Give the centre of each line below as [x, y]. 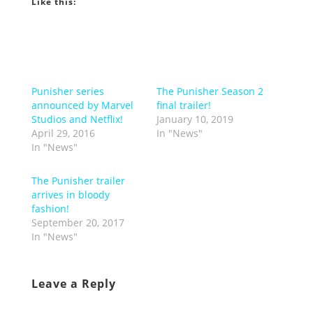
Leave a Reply [73, 284]
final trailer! [183, 105]
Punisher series [67, 92]
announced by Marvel [82, 105]
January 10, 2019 [195, 119]
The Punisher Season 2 [210, 92]
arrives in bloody [70, 195]
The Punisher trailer [78, 181]
